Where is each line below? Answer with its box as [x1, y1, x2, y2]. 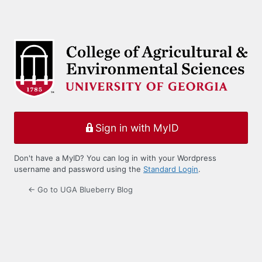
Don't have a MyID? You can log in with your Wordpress [14, 153, 216, 163]
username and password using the [14, 164, 143, 174]
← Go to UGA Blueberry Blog [28, 185, 133, 195]
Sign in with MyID [95, 121, 179, 134]
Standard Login [143, 164, 198, 174]
